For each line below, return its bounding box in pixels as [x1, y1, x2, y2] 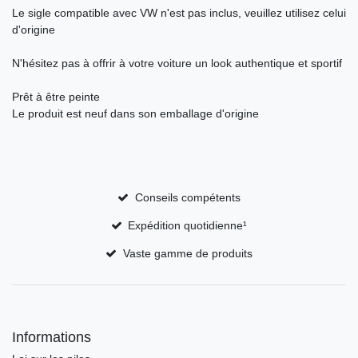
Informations [12, 329, 91, 346]
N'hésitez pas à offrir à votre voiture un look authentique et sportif [12, 57, 342, 70]
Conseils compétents [134, 191, 241, 205]
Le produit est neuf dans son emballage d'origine [12, 107, 259, 121]
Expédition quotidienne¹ [128, 219, 248, 233]
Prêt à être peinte [12, 90, 100, 104]
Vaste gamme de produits [122, 247, 253, 261]
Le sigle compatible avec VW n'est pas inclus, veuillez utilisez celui [12, 6, 346, 20]
